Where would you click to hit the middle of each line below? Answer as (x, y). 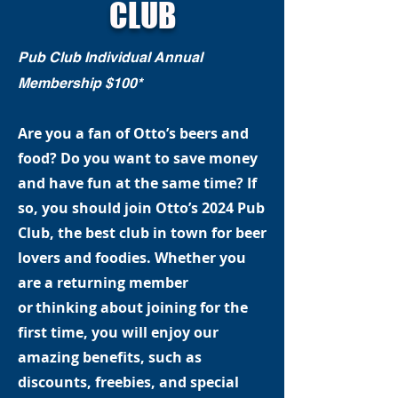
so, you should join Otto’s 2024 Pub (141, 208)
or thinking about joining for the (133, 307)
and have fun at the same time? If (137, 183)
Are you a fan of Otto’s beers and (133, 133)
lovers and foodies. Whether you (132, 258)
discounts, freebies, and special (128, 382)
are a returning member (103, 283)
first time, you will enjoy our (118, 332)
